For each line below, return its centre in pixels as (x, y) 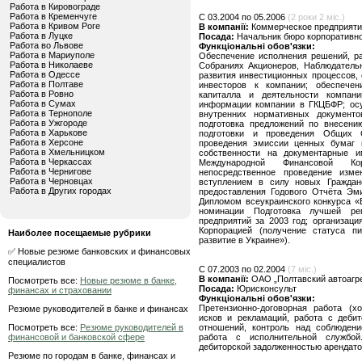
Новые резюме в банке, (128, 280)
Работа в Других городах (61, 191)
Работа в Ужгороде (48, 123)
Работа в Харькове (48, 133)
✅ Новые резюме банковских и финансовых (99, 251)
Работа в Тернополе (51, 113)
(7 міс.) (302, 269)
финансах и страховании (60, 290)
